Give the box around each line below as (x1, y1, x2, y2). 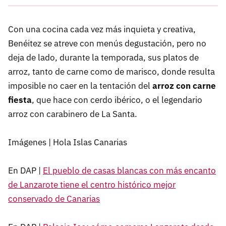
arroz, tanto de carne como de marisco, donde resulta (8, 66, 215, 77)
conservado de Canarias (8, 193, 100, 204)
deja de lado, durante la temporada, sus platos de (8, 51, 199, 63)
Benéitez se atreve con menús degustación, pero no (8, 37, 206, 49)
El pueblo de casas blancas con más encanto (43, 164, 216, 176)
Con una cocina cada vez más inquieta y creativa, (8, 23, 196, 35)
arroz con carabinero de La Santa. (8, 108, 137, 120)
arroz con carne (152, 80, 216, 91)
